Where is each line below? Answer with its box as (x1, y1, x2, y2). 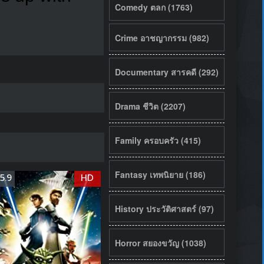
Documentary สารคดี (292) (114, 65, 219, 78)
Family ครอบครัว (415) (114, 134, 201, 146)
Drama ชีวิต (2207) (114, 100, 186, 112)
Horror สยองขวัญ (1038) (114, 236, 206, 249)
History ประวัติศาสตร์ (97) (114, 202, 214, 214)
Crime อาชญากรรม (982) (114, 31, 209, 44)
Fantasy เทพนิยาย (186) (114, 168, 206, 180)
